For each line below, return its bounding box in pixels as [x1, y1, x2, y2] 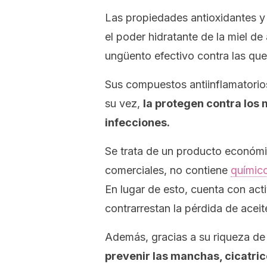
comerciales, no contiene [105, 164, 231, 176]
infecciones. [105, 116, 170, 129]
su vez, [105, 97, 143, 110]
